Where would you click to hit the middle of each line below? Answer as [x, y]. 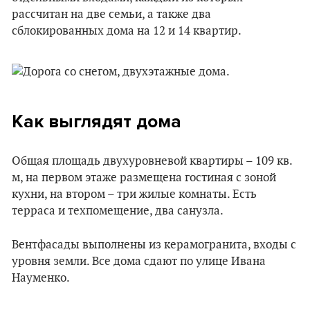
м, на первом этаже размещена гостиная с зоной [144, 177]
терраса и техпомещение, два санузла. [118, 211]
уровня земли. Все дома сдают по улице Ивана [139, 261]
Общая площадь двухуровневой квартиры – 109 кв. [152, 161]
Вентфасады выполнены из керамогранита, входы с [154, 245]
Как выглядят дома [97, 121]
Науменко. [41, 278]
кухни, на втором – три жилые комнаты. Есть [134, 194]
